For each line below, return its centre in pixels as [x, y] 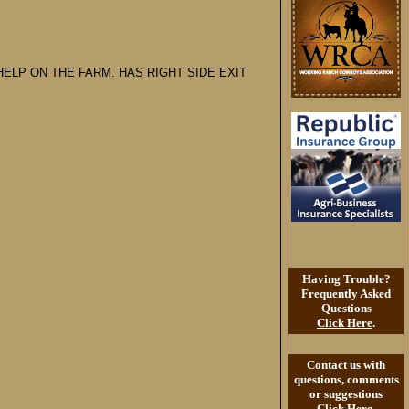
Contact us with [346, 365]
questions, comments [346, 379]
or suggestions [346, 394]
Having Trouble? [346, 279]
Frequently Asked [346, 294]
